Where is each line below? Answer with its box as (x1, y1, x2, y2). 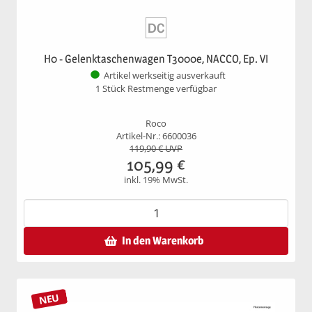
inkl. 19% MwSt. (124, 173, 188, 186)
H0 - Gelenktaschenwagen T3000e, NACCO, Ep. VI (44, 52, 268, 65)
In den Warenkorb (122, 233, 203, 247)
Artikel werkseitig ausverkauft (103, 70, 226, 82)
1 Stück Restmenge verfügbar (95, 82, 217, 95)
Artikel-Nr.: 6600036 (116, 130, 196, 142)
